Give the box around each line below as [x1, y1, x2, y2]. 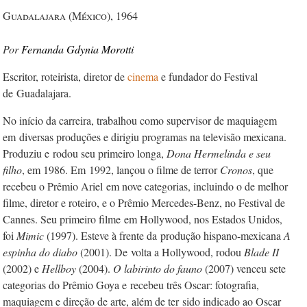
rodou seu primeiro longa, [53, 146, 167, 160]
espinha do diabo [3, 245, 77, 259]
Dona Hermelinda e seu [167, 146, 271, 160]
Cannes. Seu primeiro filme [3, 212, 124, 226]
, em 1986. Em [22, 162, 89, 177]
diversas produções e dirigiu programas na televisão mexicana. [19, 130, 286, 144]
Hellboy [42, 261, 76, 275]
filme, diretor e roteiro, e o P [3, 195, 124, 210]
